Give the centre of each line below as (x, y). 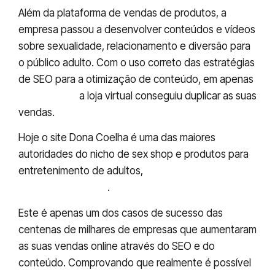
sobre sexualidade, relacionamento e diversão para (134, 46)
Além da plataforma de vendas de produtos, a (122, 13)
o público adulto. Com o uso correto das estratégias (137, 62)
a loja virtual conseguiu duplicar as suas (167, 95)
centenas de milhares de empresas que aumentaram (137, 229)
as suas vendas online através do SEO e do (117, 246)
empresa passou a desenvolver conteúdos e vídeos (137, 29)
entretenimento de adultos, (82, 171)
